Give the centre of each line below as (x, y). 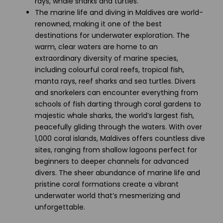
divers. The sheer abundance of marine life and (117, 173)
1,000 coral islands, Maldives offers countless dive (120, 138)
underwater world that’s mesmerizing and (108, 196)
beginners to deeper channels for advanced (112, 161)
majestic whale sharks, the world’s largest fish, (114, 115)
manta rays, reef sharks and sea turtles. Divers (115, 81)
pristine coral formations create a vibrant (107, 184)
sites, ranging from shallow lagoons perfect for (116, 150)
